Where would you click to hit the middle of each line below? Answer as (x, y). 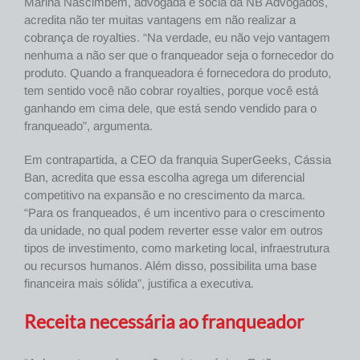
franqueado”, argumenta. (88, 125)
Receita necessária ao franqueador (164, 321)
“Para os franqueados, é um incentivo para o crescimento (174, 212)
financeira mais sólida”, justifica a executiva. (139, 283)
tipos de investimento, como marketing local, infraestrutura (177, 247)
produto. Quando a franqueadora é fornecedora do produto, (178, 72)
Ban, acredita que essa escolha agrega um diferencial (164, 177)
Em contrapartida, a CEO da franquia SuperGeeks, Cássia (178, 159)
